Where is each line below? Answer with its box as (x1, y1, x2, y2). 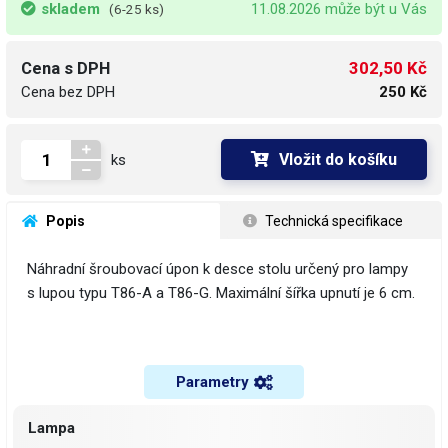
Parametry (175, 373, 249, 392)
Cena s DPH (21, 59, 110, 79)
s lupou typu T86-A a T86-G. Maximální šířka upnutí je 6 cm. (27, 284, 415, 303)
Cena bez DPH (21, 83, 115, 102)
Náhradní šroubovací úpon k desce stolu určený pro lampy (27, 260, 408, 279)
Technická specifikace (262, 213, 403, 230)
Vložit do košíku (279, 150, 397, 170)
